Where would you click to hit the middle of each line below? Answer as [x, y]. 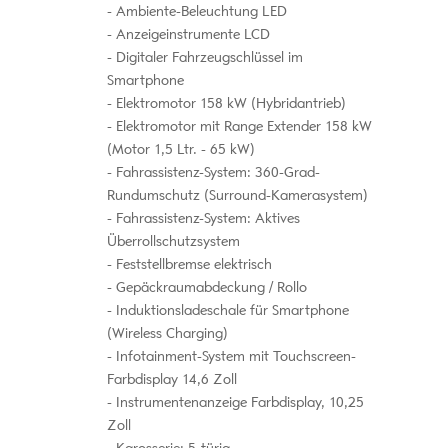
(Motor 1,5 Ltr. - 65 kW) [180, 149]
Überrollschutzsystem [173, 241]
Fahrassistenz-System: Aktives [205, 218]
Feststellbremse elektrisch [191, 264]
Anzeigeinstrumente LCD [190, 34]
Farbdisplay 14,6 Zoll [171, 379]
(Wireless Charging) [167, 333]
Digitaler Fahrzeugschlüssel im [207, 57]
